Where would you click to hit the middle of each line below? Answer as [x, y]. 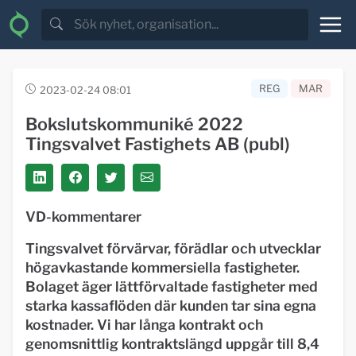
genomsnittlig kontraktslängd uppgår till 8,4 [172, 344]
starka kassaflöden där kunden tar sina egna [171, 306]
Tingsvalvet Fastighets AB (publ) [158, 144]
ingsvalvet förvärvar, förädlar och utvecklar [178, 248]
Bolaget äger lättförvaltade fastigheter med [172, 286]
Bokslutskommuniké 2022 [134, 124]
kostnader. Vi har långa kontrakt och [144, 325]
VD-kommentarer [83, 217]
